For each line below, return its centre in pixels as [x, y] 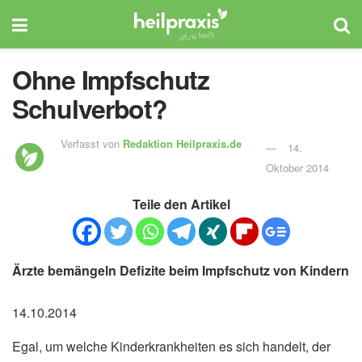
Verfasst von [92, 143]
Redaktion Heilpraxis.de [183, 143]
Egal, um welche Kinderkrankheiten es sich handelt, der [171, 346]
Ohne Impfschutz [111, 79]
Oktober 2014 [297, 167]
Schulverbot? [90, 108]
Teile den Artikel [181, 204]
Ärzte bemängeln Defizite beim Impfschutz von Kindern [181, 270]
